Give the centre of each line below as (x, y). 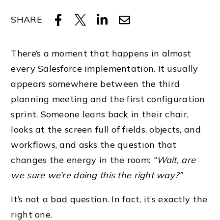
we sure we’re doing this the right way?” (97, 175)
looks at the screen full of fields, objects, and (106, 130)
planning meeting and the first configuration (108, 99)
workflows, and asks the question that (94, 145)
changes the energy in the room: (82, 160)
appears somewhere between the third (96, 84)
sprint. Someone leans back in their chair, (100, 114)
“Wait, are (174, 160)
